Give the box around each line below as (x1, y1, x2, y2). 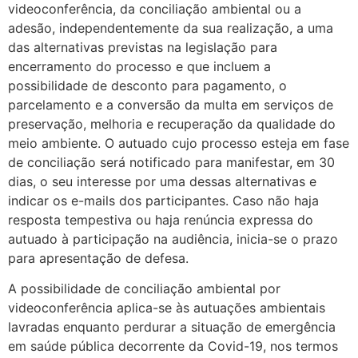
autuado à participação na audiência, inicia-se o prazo (8, 230, 338, 247)
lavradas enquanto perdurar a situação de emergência (8, 319, 336, 336)
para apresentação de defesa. (8, 249, 189, 266)
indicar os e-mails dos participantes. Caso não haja (8, 192, 319, 209)
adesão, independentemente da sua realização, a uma (8, 19, 333, 36)
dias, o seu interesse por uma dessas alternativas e (8, 173, 316, 189)
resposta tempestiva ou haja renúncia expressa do (8, 211, 313, 228)
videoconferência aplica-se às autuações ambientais (8, 300, 325, 316)
